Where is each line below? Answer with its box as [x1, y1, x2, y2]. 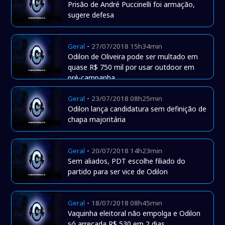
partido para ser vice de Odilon [68, 167, 168, 177]
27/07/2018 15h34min [91, 42, 163, 51]
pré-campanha [68, 73, 116, 83]
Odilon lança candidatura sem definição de [68, 104, 207, 114]
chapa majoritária [68, 115, 126, 125]
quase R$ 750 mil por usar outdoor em [68, 62, 195, 72]
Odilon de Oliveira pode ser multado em [68, 52, 198, 62]
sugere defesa [68, 10, 115, 20]
